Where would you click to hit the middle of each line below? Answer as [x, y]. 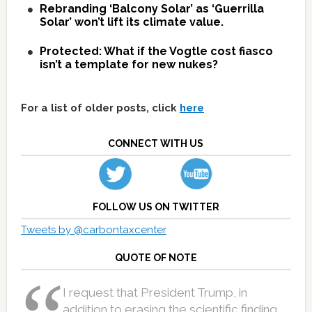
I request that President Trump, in [155, 293]
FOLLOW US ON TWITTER [156, 207]
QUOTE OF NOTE [156, 258]
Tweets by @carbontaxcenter [93, 230]
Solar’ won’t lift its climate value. [131, 22]
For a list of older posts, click [100, 108]
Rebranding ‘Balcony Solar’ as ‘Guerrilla [151, 8]
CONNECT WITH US [156, 143]
